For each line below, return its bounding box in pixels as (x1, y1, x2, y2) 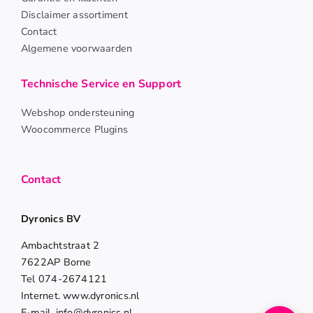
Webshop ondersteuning (21, 105, 135, 120)
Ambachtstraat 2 (21, 238, 100, 253)
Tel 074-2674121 (21, 272, 108, 286)
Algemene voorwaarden (21, 41, 133, 55)
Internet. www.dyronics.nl (21, 289, 140, 303)
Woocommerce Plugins (21, 122, 129, 137)
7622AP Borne (21, 255, 92, 270)
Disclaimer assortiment (21, 7, 128, 22)
